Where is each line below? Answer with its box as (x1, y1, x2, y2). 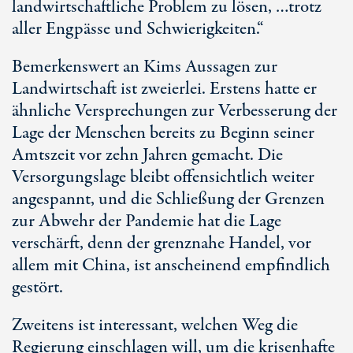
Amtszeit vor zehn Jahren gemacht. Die (12, 143, 283, 168)
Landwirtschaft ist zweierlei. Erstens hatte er (12, 76, 317, 102)
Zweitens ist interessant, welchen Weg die (12, 313, 298, 338)
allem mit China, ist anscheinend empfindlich (12, 253, 330, 278)
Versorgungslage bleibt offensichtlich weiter (12, 165, 314, 190)
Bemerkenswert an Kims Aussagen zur (12, 54, 277, 80)
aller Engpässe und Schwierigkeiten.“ (12, 17, 264, 42)
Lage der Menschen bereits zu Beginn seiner (12, 121, 314, 146)
